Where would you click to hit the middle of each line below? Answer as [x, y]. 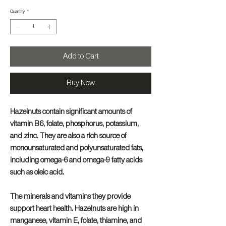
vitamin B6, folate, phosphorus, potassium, [74, 124]
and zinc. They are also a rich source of [68, 136]
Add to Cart [81, 56]
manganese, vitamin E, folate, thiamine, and [76, 220]
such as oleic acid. [37, 172]
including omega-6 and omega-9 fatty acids [76, 160]
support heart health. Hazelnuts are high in [74, 208]
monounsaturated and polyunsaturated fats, [77, 148]
